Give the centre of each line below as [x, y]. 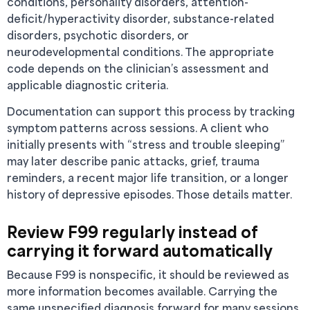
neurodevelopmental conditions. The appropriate [140, 52]
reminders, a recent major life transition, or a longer [148, 177]
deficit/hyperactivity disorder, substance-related [140, 18]
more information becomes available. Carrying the [142, 291]
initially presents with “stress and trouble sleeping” [146, 144]
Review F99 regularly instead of [133, 231]
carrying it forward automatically [140, 250]
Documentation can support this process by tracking [151, 111]
